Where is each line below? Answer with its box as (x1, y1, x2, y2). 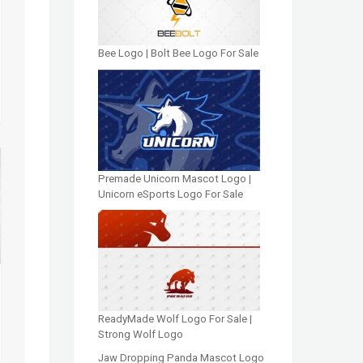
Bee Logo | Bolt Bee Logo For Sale (98, 47, 258, 60)
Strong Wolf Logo (98, 328, 183, 341)
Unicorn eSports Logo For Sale (98, 187, 243, 200)
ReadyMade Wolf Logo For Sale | (98, 313, 252, 326)
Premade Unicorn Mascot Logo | (98, 172, 251, 185)
